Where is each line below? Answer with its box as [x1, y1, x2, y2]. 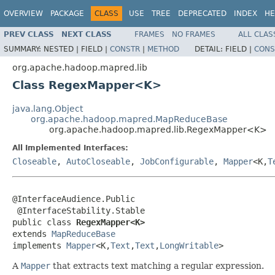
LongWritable [160, 240, 219, 250]
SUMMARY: [4, 44, 44, 53]
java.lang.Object [12, 103, 83, 114]
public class [12, 217, 76, 227]
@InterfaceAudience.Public [12, 193, 135, 204]
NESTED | [44, 44, 81, 53]
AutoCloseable [66, 156, 130, 166]
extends [12, 228, 52, 239]
